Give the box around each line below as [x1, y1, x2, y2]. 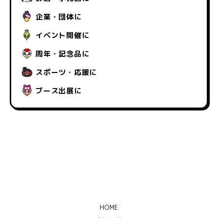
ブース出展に [36, 85, 82, 96]
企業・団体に [36, 11, 82, 22]
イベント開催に [36, 30, 90, 40]
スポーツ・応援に [36, 67, 97, 77]
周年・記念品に [36, 48, 90, 59]
